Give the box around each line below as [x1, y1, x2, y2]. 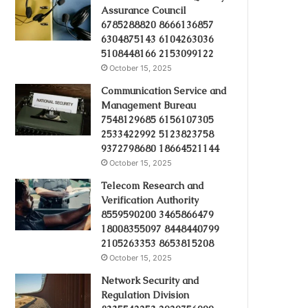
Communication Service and [101, 85, 228, 97]
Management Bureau [101, 99, 197, 111]
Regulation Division [101, 289, 190, 301]
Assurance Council [101, 4, 187, 16]
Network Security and [101, 274, 200, 287]
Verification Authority [101, 194, 199, 206]
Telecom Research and [101, 179, 205, 192]
